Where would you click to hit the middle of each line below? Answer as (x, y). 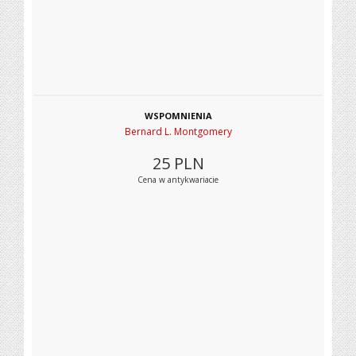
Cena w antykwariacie (178, 180)
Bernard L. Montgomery (178, 132)
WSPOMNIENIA (178, 116)
